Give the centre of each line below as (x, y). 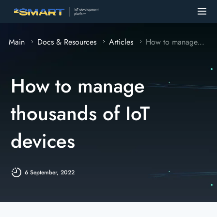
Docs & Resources (67, 42)
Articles (121, 42)
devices (43, 141)
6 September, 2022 (50, 172)
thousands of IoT (80, 113)
